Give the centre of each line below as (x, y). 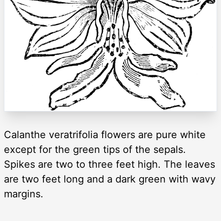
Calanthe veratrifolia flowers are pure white (105, 134)
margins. (24, 194)
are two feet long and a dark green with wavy (110, 179)
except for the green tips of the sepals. (95, 149)
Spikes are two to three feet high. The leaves (110, 164)
